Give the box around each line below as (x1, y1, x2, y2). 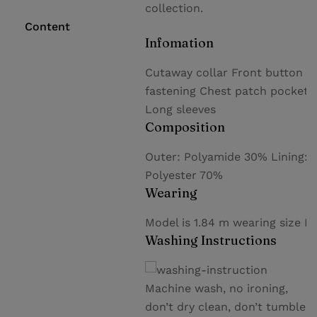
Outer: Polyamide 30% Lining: (145, 150, 308, 163)
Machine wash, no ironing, (145, 282, 288, 295)
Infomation (145, 35, 214, 51)
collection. (145, 1, 207, 15)
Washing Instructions (145, 232, 277, 248)
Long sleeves (145, 103, 216, 116)
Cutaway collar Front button (145, 66, 303, 79)
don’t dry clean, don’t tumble (145, 300, 306, 313)
